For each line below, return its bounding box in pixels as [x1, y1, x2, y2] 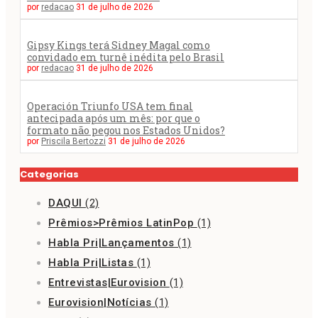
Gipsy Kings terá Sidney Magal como [27, 38, 210, 52]
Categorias [20, 167, 79, 181]
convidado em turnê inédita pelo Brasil [27, 50, 224, 64]
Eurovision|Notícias [48, 295, 155, 309]
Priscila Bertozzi [41, 136, 106, 146]
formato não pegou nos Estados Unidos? [27, 123, 225, 137]
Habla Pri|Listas [48, 256, 137, 269]
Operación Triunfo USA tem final [27, 99, 193, 113]
